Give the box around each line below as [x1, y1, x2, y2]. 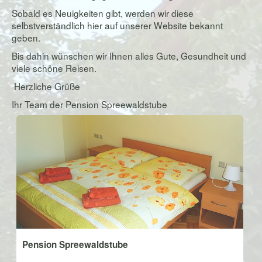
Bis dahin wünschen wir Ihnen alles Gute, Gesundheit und [12, 49, 246, 62]
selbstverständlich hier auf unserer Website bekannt [12, 19, 223, 32]
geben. [12, 31, 40, 44]
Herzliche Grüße [12, 80, 80, 92]
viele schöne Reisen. [12, 61, 96, 74]
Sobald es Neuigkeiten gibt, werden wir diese [12, 6, 194, 19]
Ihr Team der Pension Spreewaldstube [12, 98, 167, 111]
